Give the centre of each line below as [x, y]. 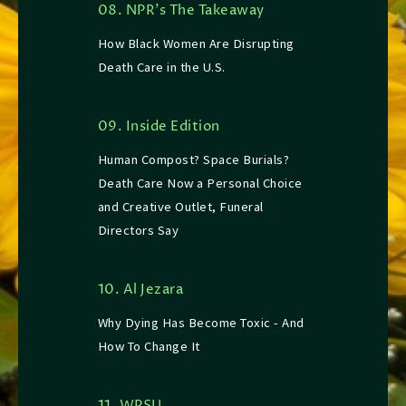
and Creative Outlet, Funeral [180, 207]
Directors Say [138, 231]
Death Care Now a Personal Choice [200, 184]
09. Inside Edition [159, 127]
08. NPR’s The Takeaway [181, 11]
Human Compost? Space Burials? [193, 160]
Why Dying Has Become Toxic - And [201, 323]
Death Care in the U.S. [161, 68]
